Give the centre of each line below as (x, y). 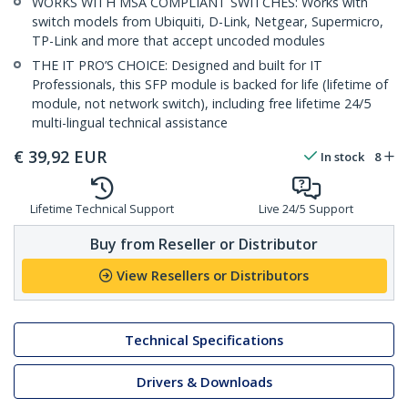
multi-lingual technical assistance (130, 123)
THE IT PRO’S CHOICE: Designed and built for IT (177, 66)
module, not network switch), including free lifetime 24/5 (201, 104)
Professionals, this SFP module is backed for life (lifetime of (210, 85)
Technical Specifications (204, 340)
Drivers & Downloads (204, 382)
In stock (342, 157)
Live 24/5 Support (306, 209)
